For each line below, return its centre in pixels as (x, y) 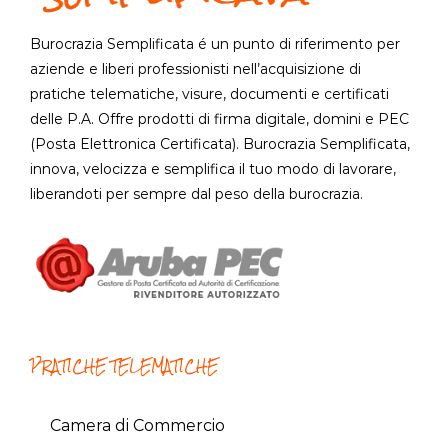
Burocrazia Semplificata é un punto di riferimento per (215, 44)
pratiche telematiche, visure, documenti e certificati (209, 94)
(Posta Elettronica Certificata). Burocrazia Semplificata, (220, 144)
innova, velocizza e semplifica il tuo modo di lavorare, (213, 169)
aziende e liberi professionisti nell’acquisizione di (195, 69)
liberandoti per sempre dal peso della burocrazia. (196, 194)
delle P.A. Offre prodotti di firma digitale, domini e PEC (219, 119)
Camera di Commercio (137, 426)
